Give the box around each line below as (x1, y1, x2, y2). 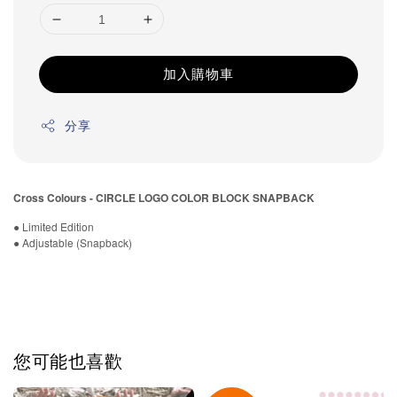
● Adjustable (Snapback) (13, 235, 132, 251)
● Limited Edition (13, 219, 97, 235)
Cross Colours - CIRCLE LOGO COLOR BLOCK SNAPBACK (13, 190, 315, 206)
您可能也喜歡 (13, 347, 123, 373)
